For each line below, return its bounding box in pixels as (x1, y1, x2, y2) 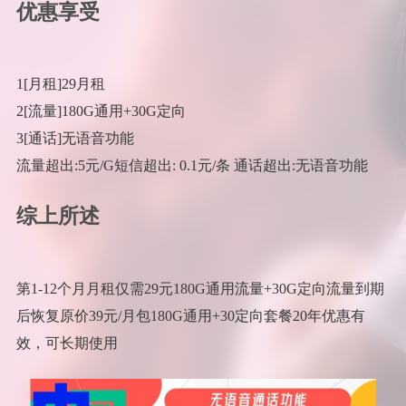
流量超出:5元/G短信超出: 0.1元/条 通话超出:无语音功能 (15, 158, 368, 174)
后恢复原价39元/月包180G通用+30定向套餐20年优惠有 (15, 307, 365, 324)
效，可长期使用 (15, 334, 118, 351)
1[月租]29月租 (15, 76, 105, 92)
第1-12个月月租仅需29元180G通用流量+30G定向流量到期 (15, 280, 384, 296)
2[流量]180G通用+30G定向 (15, 103, 186, 120)
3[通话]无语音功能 (15, 130, 134, 147)
